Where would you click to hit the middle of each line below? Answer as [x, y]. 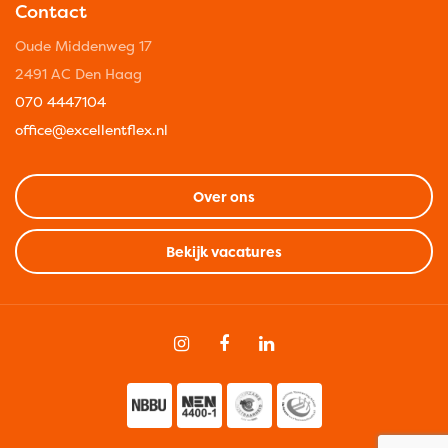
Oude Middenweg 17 [83, 46]
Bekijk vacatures [224, 252]
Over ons [224, 197]
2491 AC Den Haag [78, 74]
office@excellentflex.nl [91, 130]
